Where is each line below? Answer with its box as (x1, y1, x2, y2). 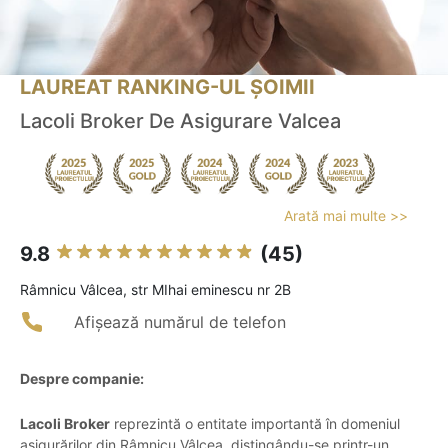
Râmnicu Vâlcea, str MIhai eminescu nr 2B (20, 281, 291, 299)
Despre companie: (20, 370, 144, 388)
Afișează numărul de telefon (74, 312, 286, 333)
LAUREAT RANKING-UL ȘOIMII (20, 75, 315, 100)
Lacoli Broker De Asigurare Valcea (20, 109, 341, 134)
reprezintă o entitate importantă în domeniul (110, 415, 400, 433)
